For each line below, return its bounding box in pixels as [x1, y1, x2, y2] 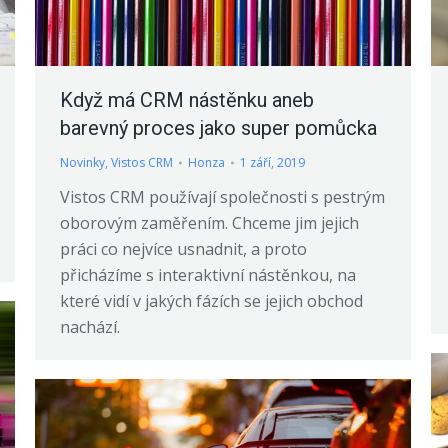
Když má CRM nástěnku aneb [60, 87, 314, 112]
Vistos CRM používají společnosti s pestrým [60, 185, 385, 208]
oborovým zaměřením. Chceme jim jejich [60, 211, 359, 234]
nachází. [60, 315, 120, 338]
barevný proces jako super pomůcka [60, 115, 377, 140]
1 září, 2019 [240, 153, 305, 171]
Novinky [60, 153, 105, 171]
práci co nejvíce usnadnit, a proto [60, 237, 307, 260]
